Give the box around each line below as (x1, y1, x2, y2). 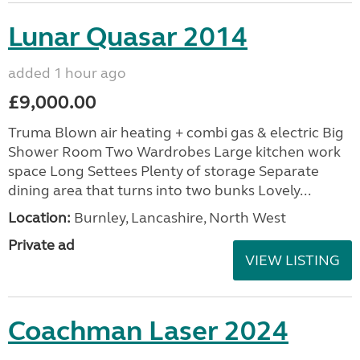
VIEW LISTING (245, 251, 340, 269)
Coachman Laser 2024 (8, 313, 288, 348)
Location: (8, 208, 71, 227)
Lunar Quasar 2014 (8, 19, 247, 54)
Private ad (8, 235, 75, 254)
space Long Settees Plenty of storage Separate (8, 162, 319, 180)
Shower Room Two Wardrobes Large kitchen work (8, 142, 341, 161)
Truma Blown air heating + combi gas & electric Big (8, 123, 344, 141)
